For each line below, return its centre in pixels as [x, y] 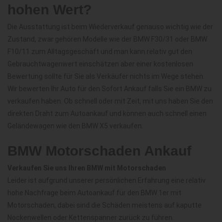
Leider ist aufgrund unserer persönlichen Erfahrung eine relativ [107, 180]
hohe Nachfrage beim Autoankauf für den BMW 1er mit [94, 193]
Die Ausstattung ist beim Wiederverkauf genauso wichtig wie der [110, 27]
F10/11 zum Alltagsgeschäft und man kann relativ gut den [100, 51]
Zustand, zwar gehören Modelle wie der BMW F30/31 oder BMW [107, 39]
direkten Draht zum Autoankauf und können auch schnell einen [107, 113]
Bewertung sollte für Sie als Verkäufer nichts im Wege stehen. [106, 76]
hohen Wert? [50, 9]
